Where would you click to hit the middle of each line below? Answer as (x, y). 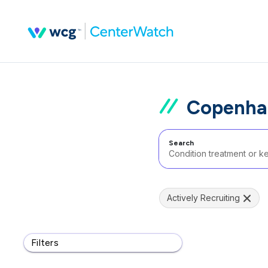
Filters (45, 243)
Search (181, 143)
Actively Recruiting (203, 198)
